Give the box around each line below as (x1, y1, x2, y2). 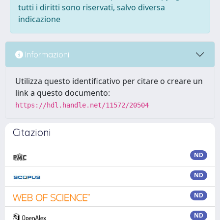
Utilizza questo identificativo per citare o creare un (15, 76, 203, 86)
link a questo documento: (15, 87, 110, 98)
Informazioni (23, 49, 69, 59)
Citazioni (13, 126, 51, 138)
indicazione (18, 14, 60, 25)
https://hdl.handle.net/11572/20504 (15, 101, 149, 109)
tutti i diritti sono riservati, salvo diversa (18, 2, 165, 13)
